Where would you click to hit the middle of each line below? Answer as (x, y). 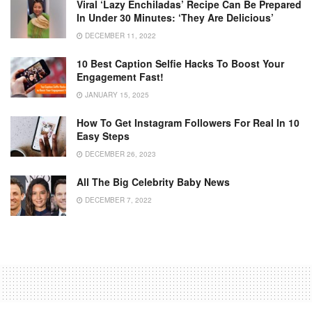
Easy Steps (103, 136)
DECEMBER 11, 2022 (119, 36)
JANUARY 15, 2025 (116, 95)
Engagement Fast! (120, 77)
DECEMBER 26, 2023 (119, 154)
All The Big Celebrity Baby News (153, 182)
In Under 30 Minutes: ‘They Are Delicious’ (175, 18)
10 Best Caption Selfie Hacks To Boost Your (180, 64)
